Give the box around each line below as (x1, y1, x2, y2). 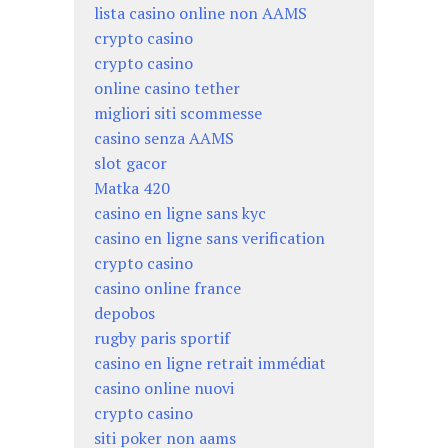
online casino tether (94, 76, 240, 99)
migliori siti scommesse (94, 101, 262, 124)
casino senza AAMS (94, 126, 234, 149)
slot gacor (94, 151, 167, 174)
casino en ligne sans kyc (94, 201, 266, 224)
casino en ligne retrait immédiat (94, 351, 326, 374)
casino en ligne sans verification (94, 226, 325, 249)
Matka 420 (94, 176, 170, 199)
